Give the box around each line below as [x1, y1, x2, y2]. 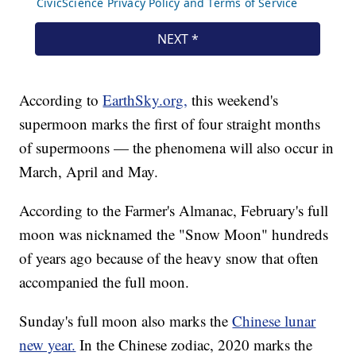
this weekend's [192, 90, 279, 110]
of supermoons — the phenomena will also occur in [19, 137, 335, 158]
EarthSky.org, [103, 90, 188, 110]
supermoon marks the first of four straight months [19, 114, 321, 134]
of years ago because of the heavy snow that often [19, 248, 319, 269]
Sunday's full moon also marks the [19, 311, 233, 331]
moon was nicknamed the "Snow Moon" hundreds [19, 224, 329, 245]
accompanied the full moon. [19, 272, 190, 292]
